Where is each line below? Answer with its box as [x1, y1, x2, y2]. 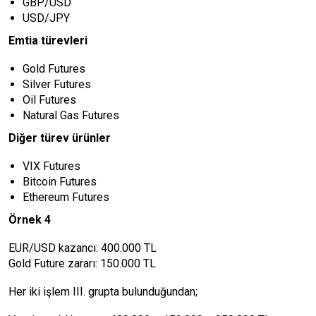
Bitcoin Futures [23, 175, 97, 188]
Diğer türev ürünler [8, 131, 111, 145]
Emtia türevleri [8, 34, 87, 47]
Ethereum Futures [23, 190, 109, 204]
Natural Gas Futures [23, 109, 119, 122]
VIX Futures [23, 159, 80, 173]
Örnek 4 [8, 213, 51, 226]
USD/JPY [23, 11, 70, 25]
